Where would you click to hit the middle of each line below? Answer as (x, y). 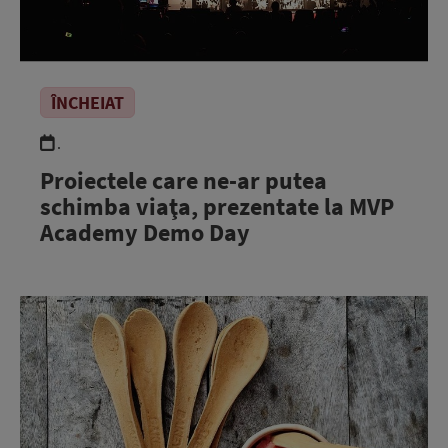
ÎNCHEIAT (87, 102)
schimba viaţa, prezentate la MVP (217, 206)
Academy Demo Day (145, 232)
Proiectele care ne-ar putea (183, 180)
